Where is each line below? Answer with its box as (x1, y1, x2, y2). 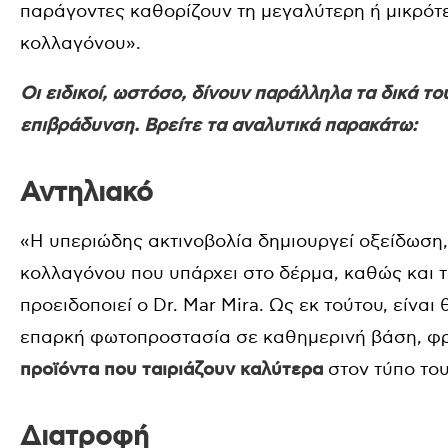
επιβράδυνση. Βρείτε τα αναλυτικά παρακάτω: (20, 115, 417, 137)
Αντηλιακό (20, 175, 153, 210)
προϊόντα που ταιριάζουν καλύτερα (20, 358, 323, 381)
